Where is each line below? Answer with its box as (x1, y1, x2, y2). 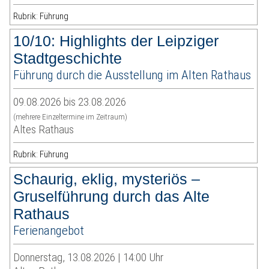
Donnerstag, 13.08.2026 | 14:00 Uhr (13, 250, 164, 265)
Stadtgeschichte (13, 50, 122, 67)
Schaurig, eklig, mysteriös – (13, 171, 201, 188)
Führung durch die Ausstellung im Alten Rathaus (13, 67, 252, 83)
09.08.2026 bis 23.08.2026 (13, 95, 127, 109)
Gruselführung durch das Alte (13, 188, 210, 205)
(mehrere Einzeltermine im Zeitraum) (13, 112, 128, 122)
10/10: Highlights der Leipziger (13, 32, 219, 50)
